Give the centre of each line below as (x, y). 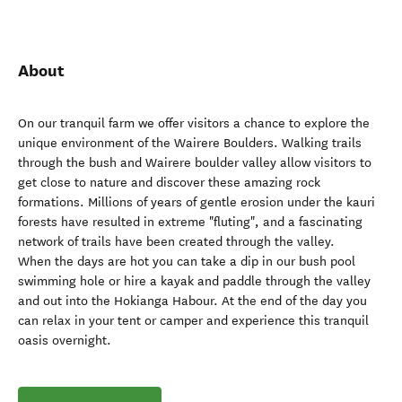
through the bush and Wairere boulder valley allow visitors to (195, 163)
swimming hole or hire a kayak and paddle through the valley (194, 281)
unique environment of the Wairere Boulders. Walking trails (190, 143)
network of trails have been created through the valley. (176, 242)
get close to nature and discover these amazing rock (169, 183)
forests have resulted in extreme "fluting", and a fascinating (190, 222)
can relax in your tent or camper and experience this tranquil (193, 321)
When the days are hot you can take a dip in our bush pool (187, 262)
